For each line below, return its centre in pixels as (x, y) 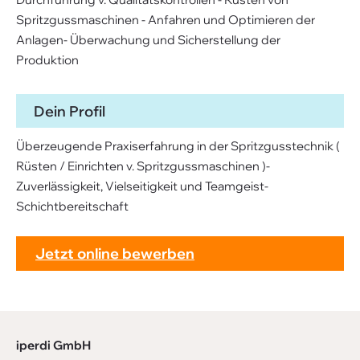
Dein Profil (70, 111)
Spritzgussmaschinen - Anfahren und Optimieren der (166, 20)
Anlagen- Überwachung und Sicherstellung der (148, 40)
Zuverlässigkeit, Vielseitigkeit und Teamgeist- (142, 186)
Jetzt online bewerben (115, 254)
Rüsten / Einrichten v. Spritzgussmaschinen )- (143, 166)
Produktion (47, 60)
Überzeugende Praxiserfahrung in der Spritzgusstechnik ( (178, 146)
